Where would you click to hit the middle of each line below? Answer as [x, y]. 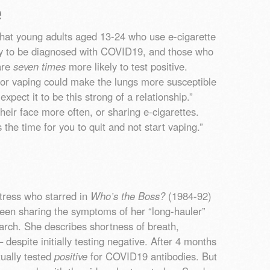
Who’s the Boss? [129, 196]
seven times [39, 67]
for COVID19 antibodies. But [152, 256]
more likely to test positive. [127, 67]
